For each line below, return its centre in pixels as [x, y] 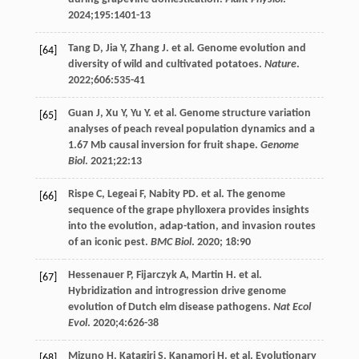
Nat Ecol [292, 307]
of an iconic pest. [109, 242]
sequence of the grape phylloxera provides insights [188, 210]
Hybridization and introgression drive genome [177, 291]
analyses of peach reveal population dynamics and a [191, 129]
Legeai [122, 194]
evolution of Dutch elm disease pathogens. [170, 307]
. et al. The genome [240, 194]
